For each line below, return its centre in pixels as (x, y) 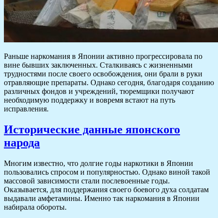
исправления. (26, 109)
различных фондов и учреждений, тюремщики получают (99, 91)
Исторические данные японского (92, 129)
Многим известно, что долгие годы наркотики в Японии (99, 163)
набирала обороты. (35, 207)
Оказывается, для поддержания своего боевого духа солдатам (106, 189)
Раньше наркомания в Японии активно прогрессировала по (103, 56)
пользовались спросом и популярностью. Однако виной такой (107, 172)
